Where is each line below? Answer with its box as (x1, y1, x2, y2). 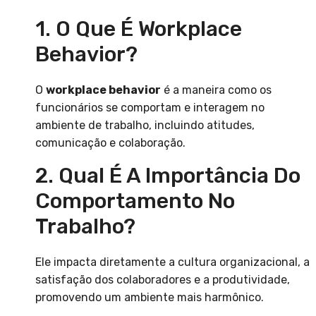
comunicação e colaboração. (35, 136, 186, 150)
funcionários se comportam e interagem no (35, 101, 265, 115)
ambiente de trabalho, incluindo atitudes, (35, 119, 255, 133)
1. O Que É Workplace (35, 16, 242, 42)
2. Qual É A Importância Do (35, 163, 300, 189)
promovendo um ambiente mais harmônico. (35, 291, 264, 305)
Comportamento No (35, 188, 235, 214)
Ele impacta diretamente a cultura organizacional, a (35, 255, 310, 269)
